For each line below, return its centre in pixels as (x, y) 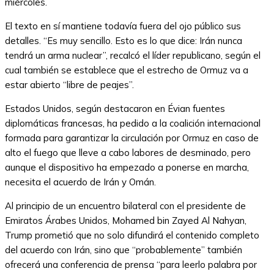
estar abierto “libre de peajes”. (69, 85)
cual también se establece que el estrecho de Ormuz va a (127, 70)
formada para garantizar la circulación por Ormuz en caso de (132, 138)
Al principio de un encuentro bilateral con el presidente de (125, 206)
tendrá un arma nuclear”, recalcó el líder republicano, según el (133, 56)
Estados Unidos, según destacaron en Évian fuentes (115, 109)
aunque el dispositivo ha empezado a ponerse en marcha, (127, 168)
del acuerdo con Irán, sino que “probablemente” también (124, 250)
